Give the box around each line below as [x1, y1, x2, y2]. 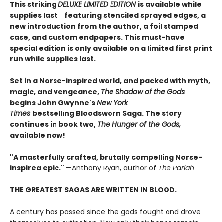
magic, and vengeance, [10, 87, 101, 97]
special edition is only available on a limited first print [10, 43, 212, 54]
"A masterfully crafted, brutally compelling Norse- [10, 152, 202, 163]
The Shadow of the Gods [101, 87, 185, 97]
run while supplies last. [10, 54, 96, 64]
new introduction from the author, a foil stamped [10, 21, 198, 32]
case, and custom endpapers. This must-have [10, 32, 185, 43]
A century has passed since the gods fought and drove [10, 207, 201, 217]
